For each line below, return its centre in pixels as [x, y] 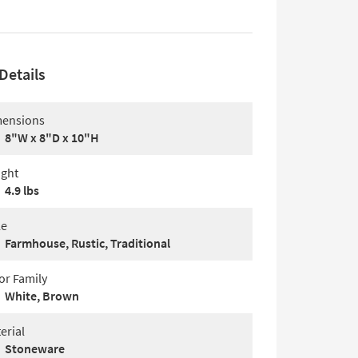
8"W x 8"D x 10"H [52, 137]
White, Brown [42, 296]
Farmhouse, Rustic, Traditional [88, 243]
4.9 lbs [22, 190]
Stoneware [35, 348]
